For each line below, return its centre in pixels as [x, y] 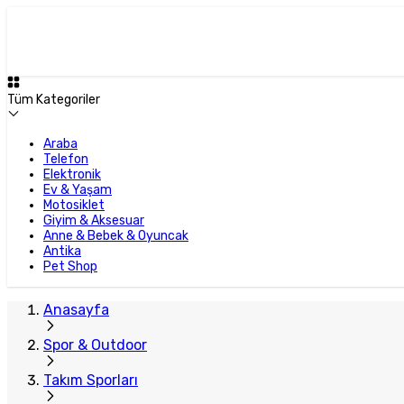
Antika [62, 251]
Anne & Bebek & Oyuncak [116, 236]
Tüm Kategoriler [54, 100]
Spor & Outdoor [95, 345]
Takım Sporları [91, 380]
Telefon [66, 159]
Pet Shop [70, 266]
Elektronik [72, 174]
